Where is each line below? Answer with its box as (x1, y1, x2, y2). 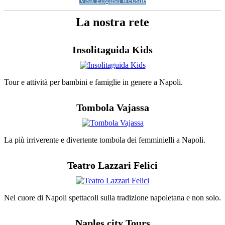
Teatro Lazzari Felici (67, 160, 158, 171)
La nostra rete (76, 16, 149, 29)
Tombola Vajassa (76, 102, 149, 114)
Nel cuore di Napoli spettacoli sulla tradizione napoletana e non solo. (4, 193, 221, 202)
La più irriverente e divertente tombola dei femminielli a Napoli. (4, 136, 205, 145)
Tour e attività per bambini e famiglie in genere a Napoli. (4, 78, 183, 87)
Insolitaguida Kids (72, 44, 153, 56)
